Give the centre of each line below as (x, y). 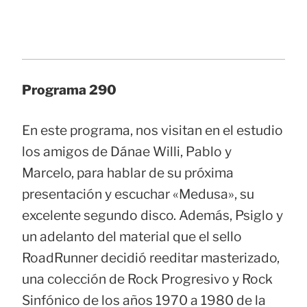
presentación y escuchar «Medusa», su (138, 194)
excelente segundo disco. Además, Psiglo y (152, 216)
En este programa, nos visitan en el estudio (152, 131)
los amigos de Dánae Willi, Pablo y (127, 152)
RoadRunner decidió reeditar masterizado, (151, 258)
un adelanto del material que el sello (132, 237)
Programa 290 (69, 89)
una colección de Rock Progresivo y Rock (147, 279)
